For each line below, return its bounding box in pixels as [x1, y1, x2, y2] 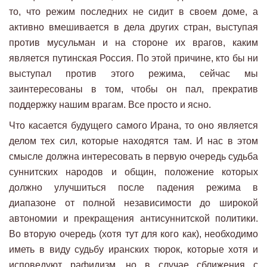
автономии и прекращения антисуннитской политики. [9, 213, 258, 223]
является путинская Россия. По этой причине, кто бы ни [9, 52, 258, 63]
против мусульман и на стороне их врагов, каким [9, 37, 258, 48]
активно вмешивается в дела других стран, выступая [9, 21, 258, 32]
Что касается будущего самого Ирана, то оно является [9, 120, 258, 131]
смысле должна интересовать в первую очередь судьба [9, 151, 258, 162]
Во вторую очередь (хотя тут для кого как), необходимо [9, 228, 258, 239]
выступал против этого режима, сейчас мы [9, 68, 258, 79]
